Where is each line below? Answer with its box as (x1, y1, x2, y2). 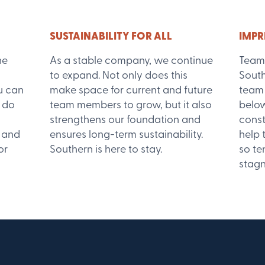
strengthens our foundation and (49, 115, 201, 126)
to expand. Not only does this (49, 70, 188, 82)
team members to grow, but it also (49, 100, 212, 111)
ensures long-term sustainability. (49, 130, 203, 141)
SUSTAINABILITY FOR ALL (49, 31, 172, 43)
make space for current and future (49, 85, 212, 96)
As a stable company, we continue (49, 56, 213, 67)
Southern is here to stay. (49, 144, 162, 156)
